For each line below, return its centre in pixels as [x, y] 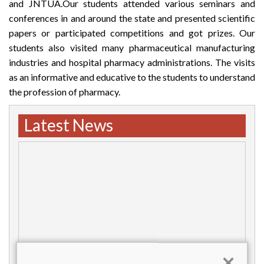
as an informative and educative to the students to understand [132, 77]
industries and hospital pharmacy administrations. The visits [132, 62]
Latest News [69, 125]
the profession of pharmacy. [65, 92]
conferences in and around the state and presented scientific [132, 18]
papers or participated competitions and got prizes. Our [132, 33]
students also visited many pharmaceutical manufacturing [132, 48]
